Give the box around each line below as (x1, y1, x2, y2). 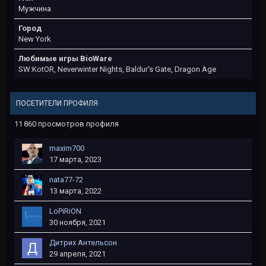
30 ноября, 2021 (49, 218, 106, 227)
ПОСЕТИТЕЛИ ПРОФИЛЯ (16, 99, 98, 107)
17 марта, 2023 (49, 155, 102, 164)
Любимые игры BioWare (18, 54, 112, 63)
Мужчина (18, 4, 51, 13)
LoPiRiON (49, 207, 81, 216)
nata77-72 (49, 175, 83, 184)
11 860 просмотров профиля (14, 119, 119, 128)
